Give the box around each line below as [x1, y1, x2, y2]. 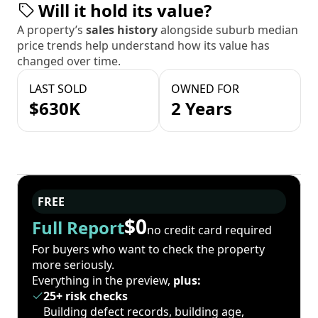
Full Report [32, 216, 124, 240]
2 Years [171, 97, 232, 121]
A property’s [17, 22, 86, 38]
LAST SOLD [29, 81, 87, 97]
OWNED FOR [171, 81, 239, 97]
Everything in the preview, [32, 273, 173, 289]
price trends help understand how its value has [17, 38, 270, 54]
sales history [86, 22, 160, 38]
